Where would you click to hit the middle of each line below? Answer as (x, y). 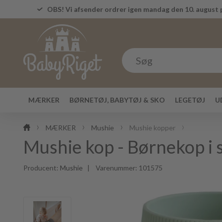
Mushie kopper (152, 128)
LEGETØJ (190, 100)
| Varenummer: (111, 168)
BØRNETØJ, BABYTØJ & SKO (117, 100)
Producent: (42, 168)
